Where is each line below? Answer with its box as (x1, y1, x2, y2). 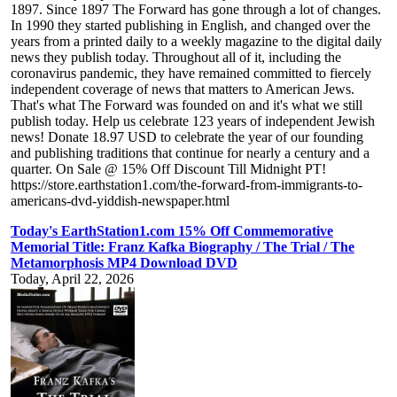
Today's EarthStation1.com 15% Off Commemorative (11, 223, 333, 239)
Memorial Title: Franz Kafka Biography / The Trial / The (11, 239, 354, 255)
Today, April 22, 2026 (11, 271, 134, 287)
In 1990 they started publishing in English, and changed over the (11, 18, 370, 34)
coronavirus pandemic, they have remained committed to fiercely (11, 66, 371, 82)
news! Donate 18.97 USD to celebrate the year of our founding (11, 129, 363, 145)
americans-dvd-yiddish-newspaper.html (11, 193, 230, 209)
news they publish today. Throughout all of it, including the (11, 50, 341, 66)
